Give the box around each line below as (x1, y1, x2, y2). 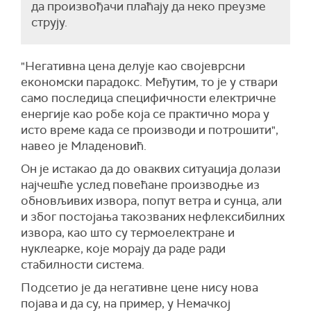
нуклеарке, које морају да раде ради (21, 241, 226, 256)
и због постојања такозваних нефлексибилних (21, 209, 285, 224)
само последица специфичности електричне (21, 90, 276, 106)
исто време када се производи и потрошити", (21, 122, 278, 137)
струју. (31, 15, 67, 30)
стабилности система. (21, 257, 144, 272)
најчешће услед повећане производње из (21, 177, 260, 192)
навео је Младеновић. (21, 138, 146, 153)
